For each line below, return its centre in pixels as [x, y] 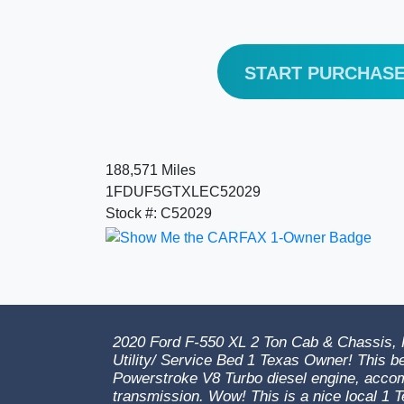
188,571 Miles [151, 170]
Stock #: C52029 [159, 213]
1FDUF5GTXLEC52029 [183, 192]
